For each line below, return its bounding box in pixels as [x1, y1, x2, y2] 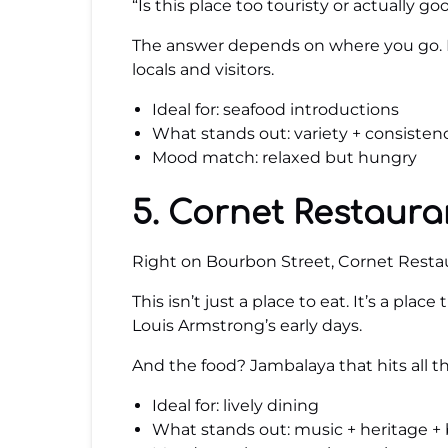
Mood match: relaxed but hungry [152, 148, 417, 167]
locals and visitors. [132, 60, 274, 79]
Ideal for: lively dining [152, 396, 319, 415]
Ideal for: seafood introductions [152, 100, 399, 119]
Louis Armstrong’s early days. [132, 316, 362, 335]
